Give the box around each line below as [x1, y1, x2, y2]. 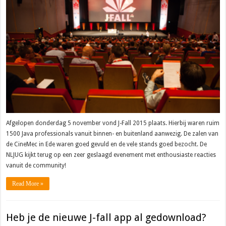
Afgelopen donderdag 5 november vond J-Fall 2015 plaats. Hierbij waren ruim [6, 119, 220, 127]
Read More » [12, 180, 44, 187]
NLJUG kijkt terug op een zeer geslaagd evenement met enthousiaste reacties [6, 151, 216, 158]
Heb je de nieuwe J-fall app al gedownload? [6, 211, 207, 223]
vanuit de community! [6, 161, 67, 169]
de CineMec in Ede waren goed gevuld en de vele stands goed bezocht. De [6, 140, 207, 148]
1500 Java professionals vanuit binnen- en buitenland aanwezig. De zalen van [6, 130, 219, 137]
